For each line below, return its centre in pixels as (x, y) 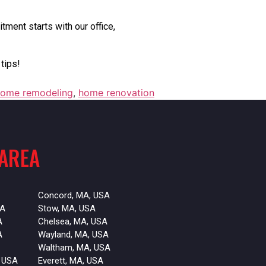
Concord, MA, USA (74, 196)
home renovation (116, 93)
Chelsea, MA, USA (72, 222)
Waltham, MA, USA (74, 248)
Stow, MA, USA (66, 209)
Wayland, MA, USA (73, 235)
